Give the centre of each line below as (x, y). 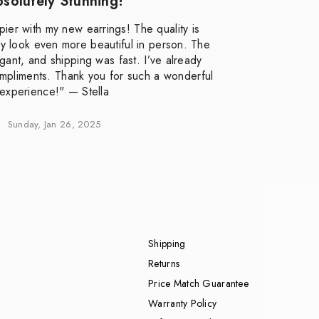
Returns (164, 263)
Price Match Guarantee (198, 283)
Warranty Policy (183, 303)
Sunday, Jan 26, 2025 (54, 124)
